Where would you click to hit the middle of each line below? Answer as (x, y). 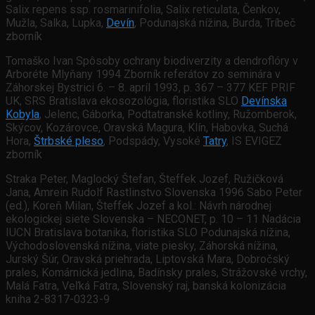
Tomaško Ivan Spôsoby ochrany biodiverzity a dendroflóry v (152, 61)
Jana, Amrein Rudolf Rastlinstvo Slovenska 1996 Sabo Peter (154, 193)
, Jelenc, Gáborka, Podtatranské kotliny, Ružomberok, (168, 115)
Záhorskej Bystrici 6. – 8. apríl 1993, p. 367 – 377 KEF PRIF (150, 88)
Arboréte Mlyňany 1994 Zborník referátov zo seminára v (143, 75)
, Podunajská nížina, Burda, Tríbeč (215, 23)
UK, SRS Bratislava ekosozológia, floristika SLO (123, 101)
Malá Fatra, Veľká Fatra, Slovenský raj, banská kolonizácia (146, 286)
